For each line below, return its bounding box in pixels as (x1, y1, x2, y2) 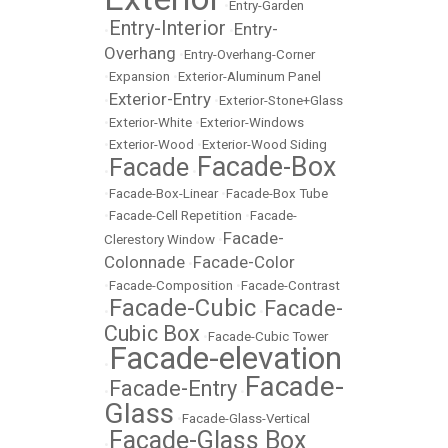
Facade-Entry (109, 376, 237, 401)
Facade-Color (193, 252, 295, 272)
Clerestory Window (104, 232, 215, 247)
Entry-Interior (109, 16, 226, 40)
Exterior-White (109, 115, 192, 130)
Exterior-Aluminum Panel (178, 69, 321, 84)
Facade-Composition (109, 278, 233, 293)
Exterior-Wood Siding (202, 137, 327, 152)
